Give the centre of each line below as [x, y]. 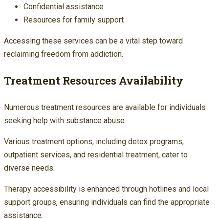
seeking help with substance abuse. [65, 120]
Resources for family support [74, 20]
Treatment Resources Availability [94, 80]
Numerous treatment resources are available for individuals [105, 107]
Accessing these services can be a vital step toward [93, 41]
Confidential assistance [64, 6]
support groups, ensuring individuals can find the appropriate [107, 202]
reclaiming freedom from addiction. [64, 54]
